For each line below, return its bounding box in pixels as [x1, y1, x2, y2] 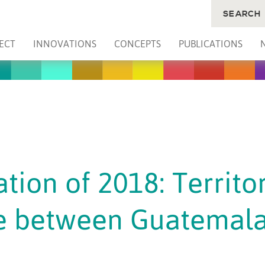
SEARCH [222, 9, 261, 20]
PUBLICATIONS [178, 38, 243, 50]
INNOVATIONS [33, 38, 97, 50]
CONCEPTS [114, 38, 161, 50]
